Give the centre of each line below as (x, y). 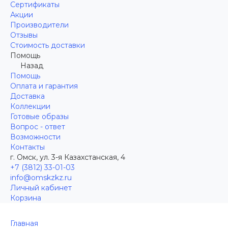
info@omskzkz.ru (41, 178)
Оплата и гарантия (44, 86)
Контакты (27, 147)
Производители (39, 25)
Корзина (26, 198)
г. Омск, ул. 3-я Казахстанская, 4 (68, 157)
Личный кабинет (41, 188)
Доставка (27, 96)
